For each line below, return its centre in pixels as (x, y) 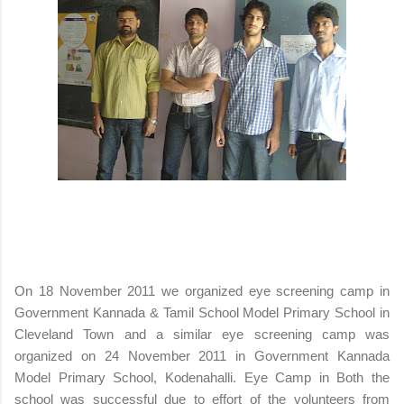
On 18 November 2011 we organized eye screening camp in (202, 290)
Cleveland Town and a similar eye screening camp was (202, 334)
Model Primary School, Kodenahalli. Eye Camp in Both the (202, 377)
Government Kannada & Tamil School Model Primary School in (202, 312)
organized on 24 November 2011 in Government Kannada (202, 355)
